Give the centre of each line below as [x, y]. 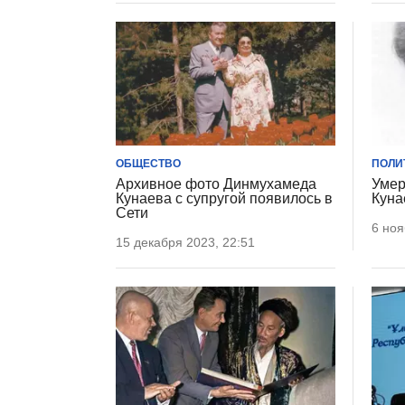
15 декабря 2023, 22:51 [185, 242]
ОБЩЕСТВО [148, 163]
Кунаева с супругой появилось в [224, 198]
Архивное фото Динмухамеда [216, 184]
